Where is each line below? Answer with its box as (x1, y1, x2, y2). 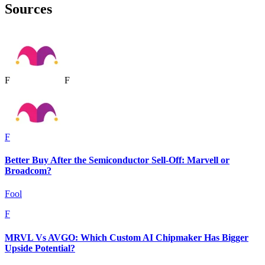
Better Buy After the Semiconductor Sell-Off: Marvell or (5, 155, 230, 166)
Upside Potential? (5, 243, 75, 253)
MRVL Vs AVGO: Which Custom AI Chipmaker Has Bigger (5, 232, 248, 243)
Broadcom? (5, 166, 51, 176)
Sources (5, 1, 52, 17)
